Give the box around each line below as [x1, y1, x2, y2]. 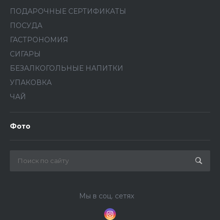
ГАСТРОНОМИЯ [10, 35, 68, 45]
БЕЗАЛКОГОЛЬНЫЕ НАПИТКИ [10, 64, 123, 73]
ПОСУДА [10, 21, 42, 30]
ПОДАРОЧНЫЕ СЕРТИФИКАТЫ [10, 7, 126, 16]
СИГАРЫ [10, 50, 41, 59]
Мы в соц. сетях [79, 192, 134, 201]
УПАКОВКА [10, 78, 52, 87]
